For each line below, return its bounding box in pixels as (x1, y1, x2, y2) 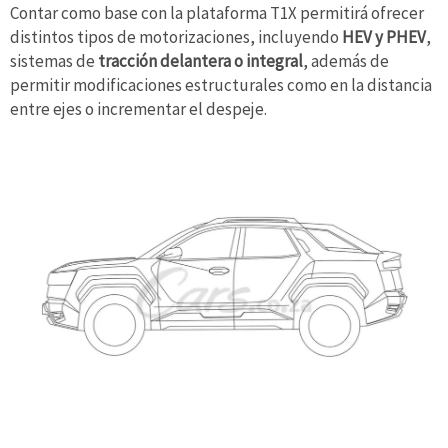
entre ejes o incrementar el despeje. (10, 97, 267, 120)
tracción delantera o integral (98, 49, 303, 72)
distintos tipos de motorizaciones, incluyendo (10, 25, 342, 48)
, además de (303, 49, 389, 72)
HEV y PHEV (342, 25, 426, 48)
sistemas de (10, 49, 98, 72)
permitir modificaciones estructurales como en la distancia (10, 73, 432, 96)
